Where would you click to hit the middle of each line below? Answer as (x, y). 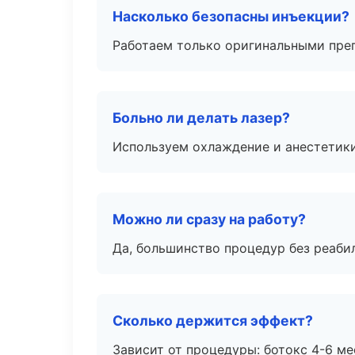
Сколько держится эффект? (213, 321)
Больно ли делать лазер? (201, 118)
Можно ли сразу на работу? (209, 219)
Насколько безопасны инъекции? (231, 16)
